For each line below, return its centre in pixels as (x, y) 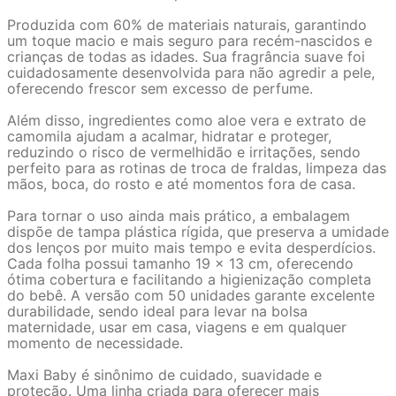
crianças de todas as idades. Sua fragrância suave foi (186, 57)
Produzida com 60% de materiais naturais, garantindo (187, 25)
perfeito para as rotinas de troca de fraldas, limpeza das (197, 168)
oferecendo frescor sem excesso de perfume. (160, 88)
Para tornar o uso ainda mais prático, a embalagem (179, 216)
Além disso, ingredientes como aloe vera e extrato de (187, 120)
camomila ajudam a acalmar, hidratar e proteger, (169, 136)
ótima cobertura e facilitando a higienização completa (189, 279)
